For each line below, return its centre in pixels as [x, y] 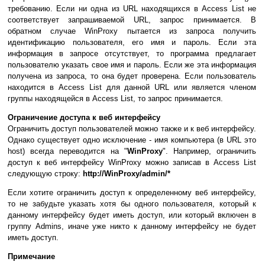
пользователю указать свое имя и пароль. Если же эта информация [132, 65]
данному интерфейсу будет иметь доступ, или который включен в [132, 215]
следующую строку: [45, 174]
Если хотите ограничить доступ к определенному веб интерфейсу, [132, 193]
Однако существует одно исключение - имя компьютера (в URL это [132, 140]
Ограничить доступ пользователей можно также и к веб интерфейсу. [132, 129]
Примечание [31, 257]
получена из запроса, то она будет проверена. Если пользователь [132, 76]
